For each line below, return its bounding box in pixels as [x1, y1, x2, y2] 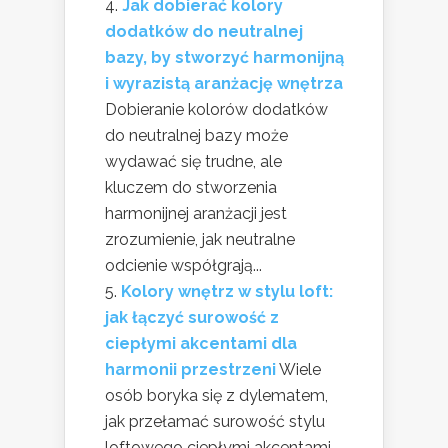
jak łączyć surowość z [105, 308, 279, 328]
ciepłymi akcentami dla [105, 334, 297, 354]
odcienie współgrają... [105, 256, 262, 276]
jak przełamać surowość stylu [105, 412, 325, 432]
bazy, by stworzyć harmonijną [105, 48, 344, 68]
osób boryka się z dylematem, [105, 386, 328, 406]
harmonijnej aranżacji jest [105, 204, 287, 224]
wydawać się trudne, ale [105, 152, 282, 172]
